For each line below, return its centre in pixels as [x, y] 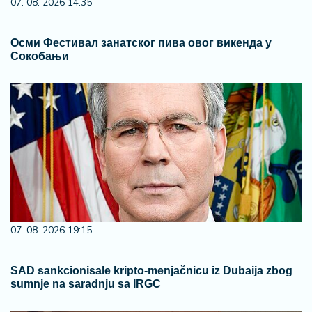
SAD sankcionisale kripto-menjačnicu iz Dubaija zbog [151, 271]
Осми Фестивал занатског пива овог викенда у [141, 43]
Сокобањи [40, 56]
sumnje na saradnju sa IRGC [86, 284]
